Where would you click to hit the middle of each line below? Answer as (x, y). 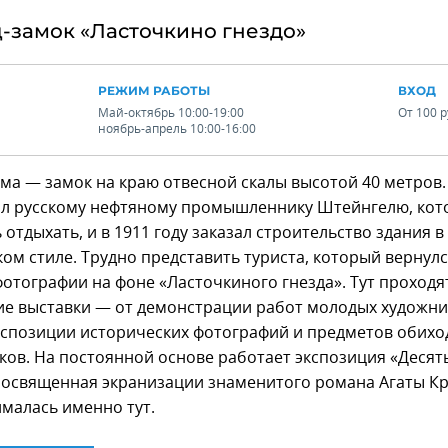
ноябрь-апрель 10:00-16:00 (177, 129)
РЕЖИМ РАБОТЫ (154, 91)
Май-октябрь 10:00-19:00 (171, 113)
